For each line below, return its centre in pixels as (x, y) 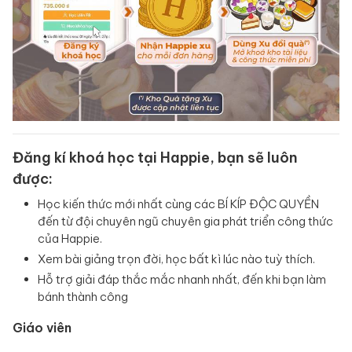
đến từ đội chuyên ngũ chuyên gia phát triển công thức (185, 222)
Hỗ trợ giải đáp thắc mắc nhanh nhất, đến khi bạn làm (182, 280)
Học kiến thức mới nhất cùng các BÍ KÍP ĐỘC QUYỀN (178, 204)
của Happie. (70, 239)
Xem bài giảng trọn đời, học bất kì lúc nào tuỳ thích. (176, 259)
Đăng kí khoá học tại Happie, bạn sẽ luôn (155, 158)
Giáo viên (42, 328)
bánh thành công (83, 297)
